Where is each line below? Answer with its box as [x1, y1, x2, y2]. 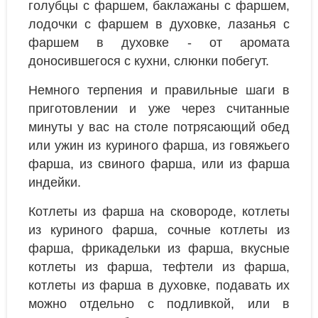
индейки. [28, 175, 81, 190]
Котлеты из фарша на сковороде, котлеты [28, 204, 290, 219]
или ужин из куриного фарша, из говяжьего [28, 138, 290, 153]
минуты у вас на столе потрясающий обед [28, 120, 290, 135]
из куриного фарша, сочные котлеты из [28, 223, 290, 238]
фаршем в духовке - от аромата [28, 35, 290, 50]
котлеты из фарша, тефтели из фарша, [28, 260, 290, 275]
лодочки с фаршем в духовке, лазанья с [28, 17, 290, 32]
